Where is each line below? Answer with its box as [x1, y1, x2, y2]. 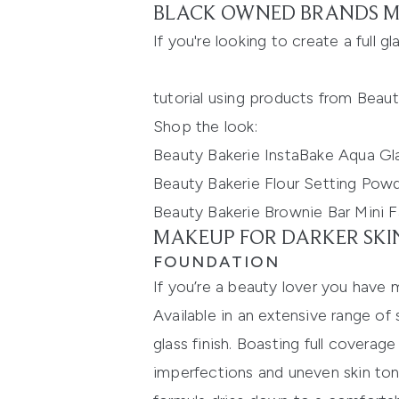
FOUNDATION [153, 252, 280, 273]
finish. [192, 334, 237, 354]
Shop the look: [153, 117, 257, 137]
